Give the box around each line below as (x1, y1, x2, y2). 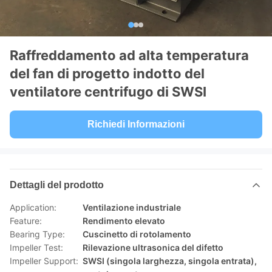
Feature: (10, 216, 42, 226)
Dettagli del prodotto (10, 180, 104, 190)
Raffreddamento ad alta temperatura (10, 47, 249, 63)
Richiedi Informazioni (87, 119, 185, 129)
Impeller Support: (10, 256, 78, 266)
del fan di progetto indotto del (10, 66, 205, 81)
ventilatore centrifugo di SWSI (10, 84, 206, 100)
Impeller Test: (10, 242, 63, 253)
